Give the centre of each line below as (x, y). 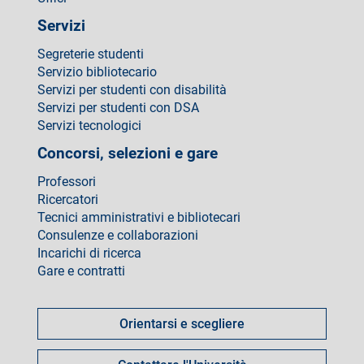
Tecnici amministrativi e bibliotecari (139, 217)
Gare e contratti (81, 271)
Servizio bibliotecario (97, 72)
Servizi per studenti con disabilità (132, 90)
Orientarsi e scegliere (182, 324)
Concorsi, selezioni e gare (128, 153)
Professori (67, 182)
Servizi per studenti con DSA (118, 108)
